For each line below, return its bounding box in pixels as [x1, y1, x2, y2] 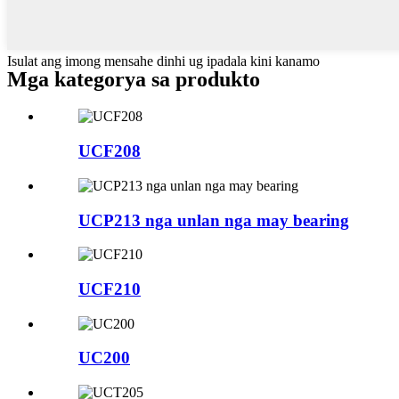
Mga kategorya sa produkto [7, 67, 260, 91]
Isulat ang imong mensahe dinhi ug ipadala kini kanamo [7, 53, 320, 69]
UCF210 [78, 280, 141, 299]
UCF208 [78, 142, 141, 161]
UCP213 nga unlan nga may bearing [78, 210, 349, 230]
